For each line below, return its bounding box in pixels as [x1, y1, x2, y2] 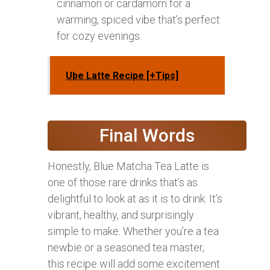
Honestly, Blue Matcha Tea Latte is [48, 160, 209, 173]
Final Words [99, 125, 195, 146]
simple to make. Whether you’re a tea [48, 225, 219, 238]
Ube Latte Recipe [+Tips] [66, 70, 178, 82]
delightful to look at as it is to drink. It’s [48, 192, 222, 206]
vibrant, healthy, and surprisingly [48, 209, 194, 222]
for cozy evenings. [57, 30, 142, 43]
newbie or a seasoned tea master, [48, 241, 204, 254]
